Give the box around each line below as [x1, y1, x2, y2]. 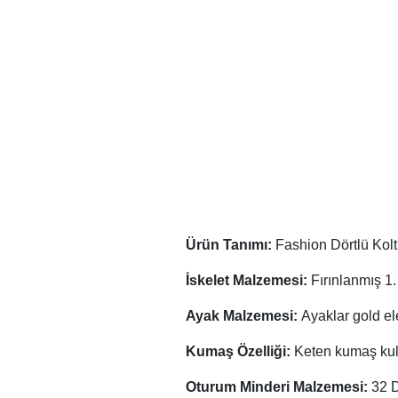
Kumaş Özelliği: [186, 343, 294, 359]
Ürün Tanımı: [186, 236, 275, 252]
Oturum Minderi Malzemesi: [186, 378, 371, 394]
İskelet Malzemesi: [186, 272, 311, 288]
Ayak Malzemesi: [186, 307, 301, 323]
